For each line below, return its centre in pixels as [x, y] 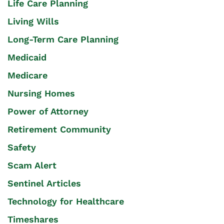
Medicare [27, 75]
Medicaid [27, 57]
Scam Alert [32, 165]
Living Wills [33, 21]
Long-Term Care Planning [63, 39]
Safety [22, 147]
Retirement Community [59, 129]
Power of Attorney [48, 111]
